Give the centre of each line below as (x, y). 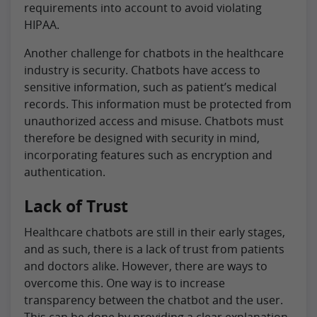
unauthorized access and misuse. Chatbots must (154, 121)
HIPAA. (42, 24)
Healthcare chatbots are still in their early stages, (155, 232)
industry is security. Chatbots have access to (142, 70)
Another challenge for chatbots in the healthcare (154, 53)
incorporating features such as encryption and (148, 155)
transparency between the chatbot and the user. (154, 300)
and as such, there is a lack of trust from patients (154, 249)
